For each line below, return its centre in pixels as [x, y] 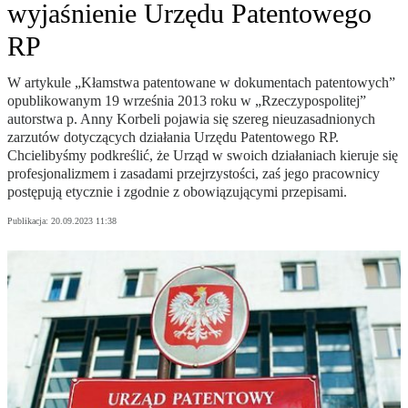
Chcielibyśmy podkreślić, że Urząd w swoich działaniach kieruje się [203, 156]
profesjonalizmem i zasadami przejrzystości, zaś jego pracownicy [194, 174]
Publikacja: [29, 221]
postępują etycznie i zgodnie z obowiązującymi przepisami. [177, 192]
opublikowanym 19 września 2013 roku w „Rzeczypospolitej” [187, 101]
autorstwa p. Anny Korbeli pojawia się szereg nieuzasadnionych [191, 119]
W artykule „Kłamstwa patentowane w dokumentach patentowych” [201, 83]
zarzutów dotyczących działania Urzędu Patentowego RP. [173, 138]
